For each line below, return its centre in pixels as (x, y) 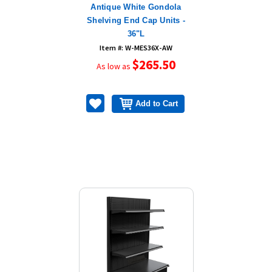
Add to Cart (157, 103)
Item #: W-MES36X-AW (136, 47)
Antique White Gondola (136, 7)
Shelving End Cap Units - (136, 20)
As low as (114, 66)
